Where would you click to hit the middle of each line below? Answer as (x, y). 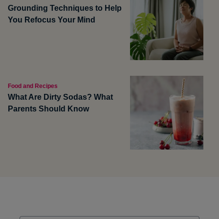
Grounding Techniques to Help (65, 8)
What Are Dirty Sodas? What (60, 97)
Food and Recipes (33, 86)
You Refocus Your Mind (52, 20)
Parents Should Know (48, 109)
